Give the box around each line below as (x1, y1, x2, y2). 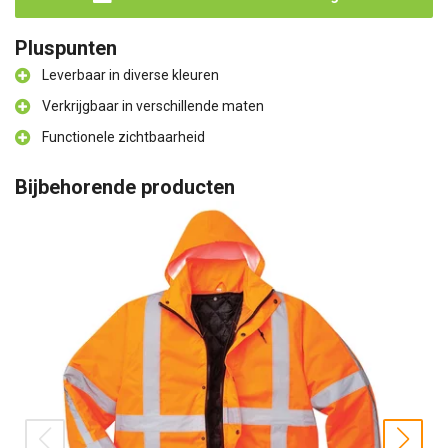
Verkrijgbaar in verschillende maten (42, 98, 264, 114)
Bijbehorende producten (15, 175, 235, 199)
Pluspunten (15, 36, 117, 60)
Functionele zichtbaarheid (42, 129, 205, 145)
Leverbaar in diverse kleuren (42, 67, 219, 83)
